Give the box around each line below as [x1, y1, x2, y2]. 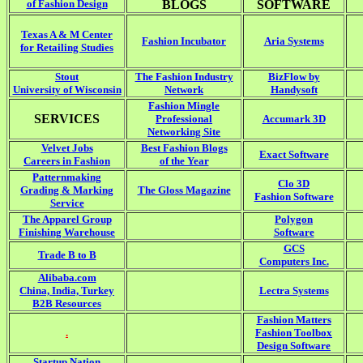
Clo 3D [278, 177, 310, 190]
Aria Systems [263, 35, 324, 48]
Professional [156, 113, 212, 126]
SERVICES [34, 112, 100, 126]
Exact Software [258, 148, 329, 161]
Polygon [275, 213, 313, 226]
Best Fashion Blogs [140, 142, 228, 155]
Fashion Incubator [142, 35, 226, 48]
